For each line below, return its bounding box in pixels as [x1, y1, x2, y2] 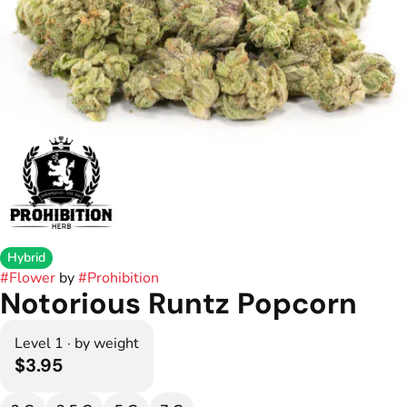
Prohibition [87, 268, 159, 288]
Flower [9, 268, 55, 288]
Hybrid [7, 249, 45, 266]
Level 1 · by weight [15, 333, 139, 353]
